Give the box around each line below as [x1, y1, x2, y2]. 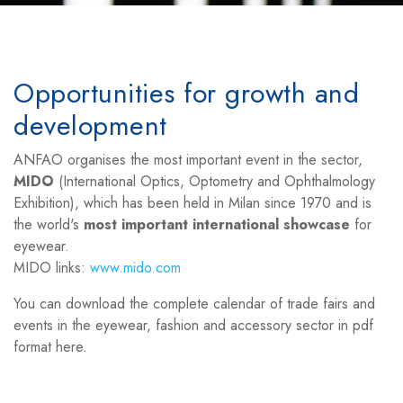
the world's [13, 214, 84, 235]
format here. [13, 336, 92, 357]
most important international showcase [84, 214, 350, 235]
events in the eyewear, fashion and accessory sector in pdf [13, 315, 373, 336]
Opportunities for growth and [13, 74, 359, 112]
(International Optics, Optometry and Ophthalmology [58, 171, 375, 192]
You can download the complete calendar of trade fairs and [13, 293, 375, 314]
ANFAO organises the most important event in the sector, [13, 149, 363, 170]
